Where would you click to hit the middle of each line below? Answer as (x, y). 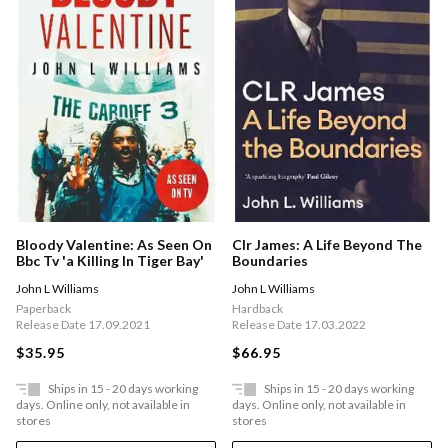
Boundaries (270, 261)
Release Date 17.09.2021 (83, 325)
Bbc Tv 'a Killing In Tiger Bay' (110, 261)
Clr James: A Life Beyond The (327, 245)
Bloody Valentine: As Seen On (114, 245)
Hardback (257, 309)
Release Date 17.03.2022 (299, 325)
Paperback (43, 309)
